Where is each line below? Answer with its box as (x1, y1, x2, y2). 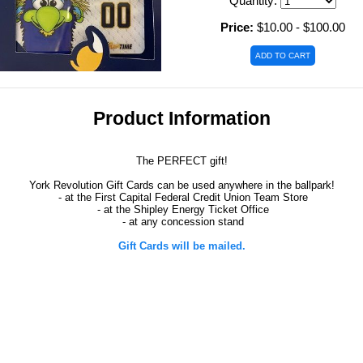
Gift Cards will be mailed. (117, 240, 246, 252)
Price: (220, 20, 254, 34)
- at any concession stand (119, 216, 244, 228)
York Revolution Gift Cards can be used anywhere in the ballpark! (28, 179, 335, 191)
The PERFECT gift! (135, 155, 228, 167)
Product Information (92, 108, 271, 129)
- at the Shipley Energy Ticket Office (94, 203, 269, 216)
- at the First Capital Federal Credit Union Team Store (55, 191, 308, 203)
